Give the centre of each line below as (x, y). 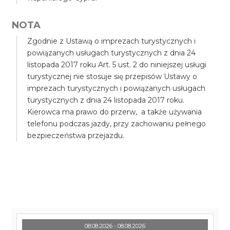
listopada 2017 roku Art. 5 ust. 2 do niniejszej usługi (117, 65)
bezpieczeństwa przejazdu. (76, 136)
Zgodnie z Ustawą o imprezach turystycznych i (112, 41)
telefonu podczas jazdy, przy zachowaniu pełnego (117, 124)
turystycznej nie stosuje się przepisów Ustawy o (112, 76)
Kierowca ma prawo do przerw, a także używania (115, 112)
